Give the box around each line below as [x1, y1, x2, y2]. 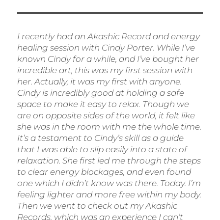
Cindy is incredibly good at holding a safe [17, 88, 184, 98]
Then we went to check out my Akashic [17, 201, 177, 211]
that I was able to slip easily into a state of [17, 144, 187, 155]
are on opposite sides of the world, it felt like [17, 110, 195, 121]
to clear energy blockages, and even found [17, 167, 191, 177]
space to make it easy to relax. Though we [17, 99, 189, 110]
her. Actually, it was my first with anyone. [17, 77, 182, 87]
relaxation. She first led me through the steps [17, 156, 201, 166]
